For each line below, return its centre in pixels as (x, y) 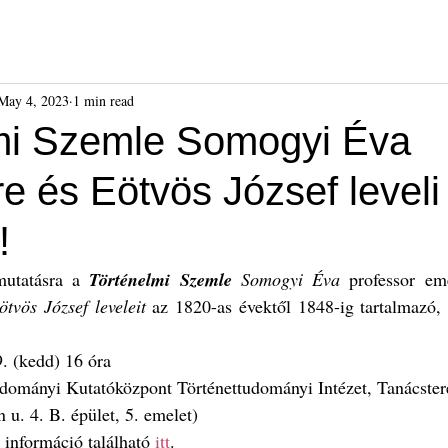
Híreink (64, 36)
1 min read (103, 100)
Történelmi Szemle (160, 279)
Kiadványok (271, 36)
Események (160, 36)
